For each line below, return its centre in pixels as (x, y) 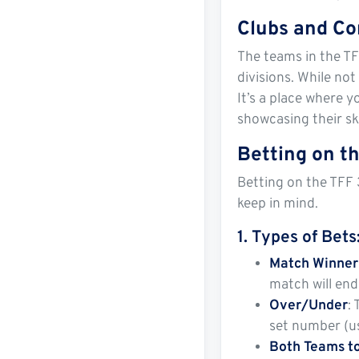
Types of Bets (305, 237)
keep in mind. (278, 204)
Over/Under (309, 306)
